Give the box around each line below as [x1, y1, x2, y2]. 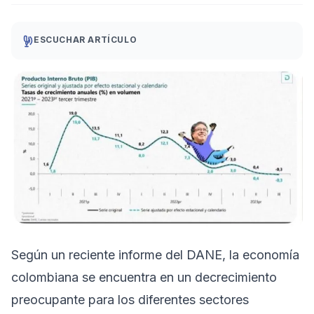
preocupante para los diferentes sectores [11, 292, 249, 307]
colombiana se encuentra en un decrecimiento [11, 269, 277, 285]
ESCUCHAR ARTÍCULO [34, 34, 137, 45]
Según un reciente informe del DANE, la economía [11, 247, 299, 262]
